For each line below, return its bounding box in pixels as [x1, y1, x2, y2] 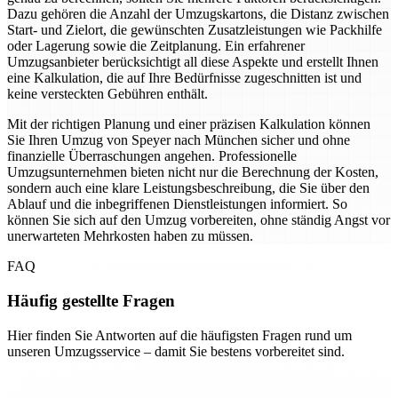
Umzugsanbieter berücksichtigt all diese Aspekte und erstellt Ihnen [7, 54, 378, 70]
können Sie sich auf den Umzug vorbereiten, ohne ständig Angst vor [7, 212, 390, 228]
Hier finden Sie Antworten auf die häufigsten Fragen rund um [7, 327, 352, 343]
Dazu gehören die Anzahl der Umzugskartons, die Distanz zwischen [7, 6, 389, 22]
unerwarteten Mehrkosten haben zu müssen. [7, 228, 253, 244]
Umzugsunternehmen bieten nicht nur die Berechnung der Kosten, [7, 164, 378, 180]
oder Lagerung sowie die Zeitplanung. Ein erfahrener [7, 38, 305, 54]
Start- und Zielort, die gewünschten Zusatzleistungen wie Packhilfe [7, 22, 382, 38]
